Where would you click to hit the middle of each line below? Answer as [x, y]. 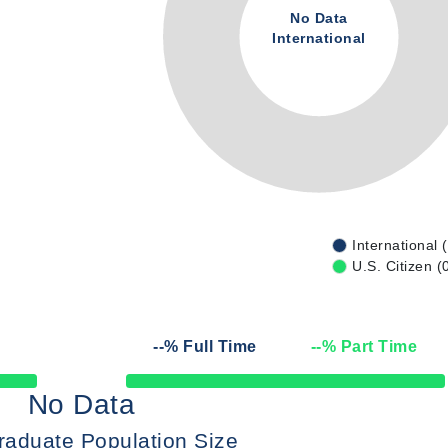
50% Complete [163, 386]
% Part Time [369, 346]
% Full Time [210, 346]
